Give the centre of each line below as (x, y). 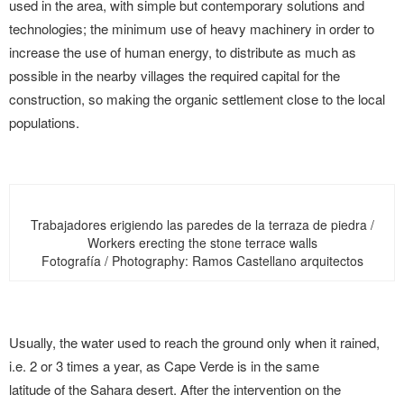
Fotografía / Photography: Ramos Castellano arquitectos (202, 261)
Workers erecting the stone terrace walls (202, 243)
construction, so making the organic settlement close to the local (197, 99)
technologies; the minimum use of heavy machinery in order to (192, 28)
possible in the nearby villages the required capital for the (174, 75)
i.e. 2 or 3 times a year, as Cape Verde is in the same (164, 366)
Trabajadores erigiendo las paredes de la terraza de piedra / (202, 225)
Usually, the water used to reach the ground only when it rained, (194, 342)
